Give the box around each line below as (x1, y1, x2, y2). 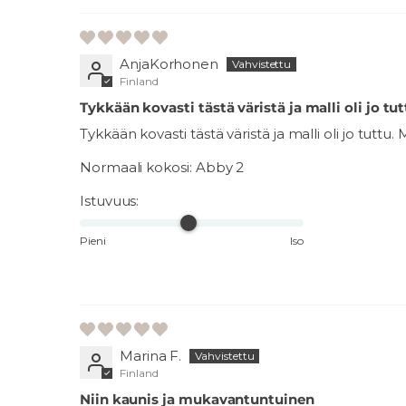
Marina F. (120, 347, 182, 365)
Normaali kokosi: (80, 159, 192, 177)
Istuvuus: (80, 192, 140, 210)
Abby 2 (195, 159, 245, 177)
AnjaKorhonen (120, 55, 219, 73)
